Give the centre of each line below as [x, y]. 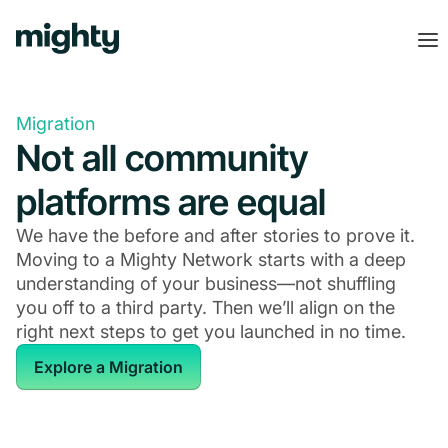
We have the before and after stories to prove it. [215, 235]
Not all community [162, 158]
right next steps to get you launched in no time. [211, 331]
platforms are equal [171, 202]
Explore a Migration [108, 367]
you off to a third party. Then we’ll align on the [205, 307]
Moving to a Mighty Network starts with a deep [211, 259]
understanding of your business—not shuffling [206, 283]
